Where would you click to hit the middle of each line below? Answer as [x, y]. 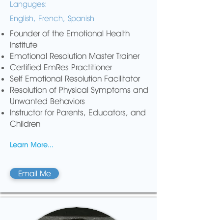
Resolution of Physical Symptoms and [79, 90]
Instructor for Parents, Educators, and [78, 112]
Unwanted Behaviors [47, 101]
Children [25, 124]
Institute [24, 45]
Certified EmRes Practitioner [61, 67]
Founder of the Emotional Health [70, 33]
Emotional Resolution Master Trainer [75, 56]
